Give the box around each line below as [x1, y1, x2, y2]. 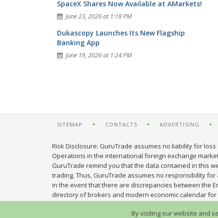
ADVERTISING [160, 121, 200, 128]
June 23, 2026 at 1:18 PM [66, 12, 132, 20]
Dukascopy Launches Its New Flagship [57, 28, 185, 37]
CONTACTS [105, 121, 137, 128]
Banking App [57, 38, 100, 47]
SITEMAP [57, 121, 83, 128]
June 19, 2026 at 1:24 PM [66, 51, 132, 59]
